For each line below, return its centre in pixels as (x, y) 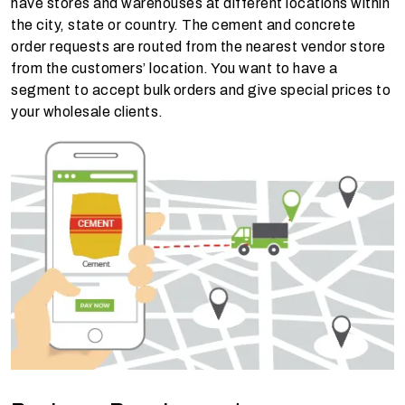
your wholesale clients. (87, 112)
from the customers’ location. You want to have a (174, 68)
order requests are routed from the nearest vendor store (198, 47)
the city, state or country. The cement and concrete (184, 25)
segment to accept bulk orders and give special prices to (201, 90)
